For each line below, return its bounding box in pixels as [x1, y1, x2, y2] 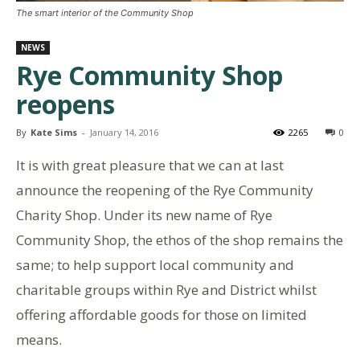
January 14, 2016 [90, 125, 158, 138]
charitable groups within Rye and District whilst [16, 280, 317, 299]
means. [16, 329, 62, 349]
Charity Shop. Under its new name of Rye [16, 205, 272, 224]
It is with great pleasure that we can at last [16, 155, 284, 174]
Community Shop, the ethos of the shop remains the [16, 230, 343, 249]
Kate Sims [31, 125, 77, 138]
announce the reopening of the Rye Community [16, 180, 313, 199]
